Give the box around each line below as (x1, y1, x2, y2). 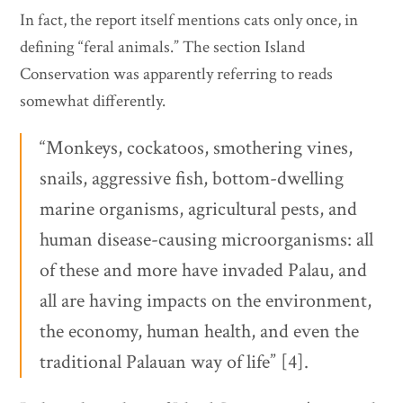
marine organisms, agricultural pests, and (40, 196, 358, 223)
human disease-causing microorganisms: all (40, 227, 374, 254)
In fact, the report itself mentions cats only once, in (20, 9, 359, 32)
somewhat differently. (20, 90, 166, 113)
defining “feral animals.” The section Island (20, 36, 306, 59)
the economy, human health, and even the (40, 318, 360, 345)
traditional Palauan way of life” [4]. (40, 349, 309, 376)
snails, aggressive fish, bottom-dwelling (40, 166, 345, 193)
